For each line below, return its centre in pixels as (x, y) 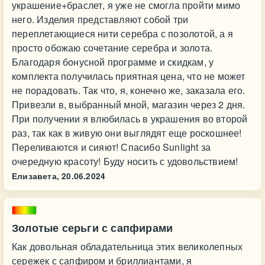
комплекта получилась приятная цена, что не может (129, 76)
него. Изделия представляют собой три (100, 19)
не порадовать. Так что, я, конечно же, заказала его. (129, 90)
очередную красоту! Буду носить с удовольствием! (125, 161)
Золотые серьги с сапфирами (93, 228)
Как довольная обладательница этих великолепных (127, 246)
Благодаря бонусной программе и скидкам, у (113, 62)
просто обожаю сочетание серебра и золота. (112, 48)
